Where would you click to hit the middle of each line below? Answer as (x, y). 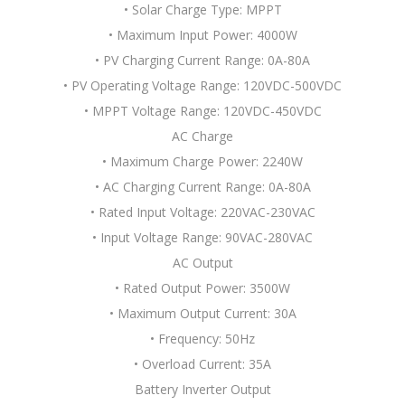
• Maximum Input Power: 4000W (202, 35)
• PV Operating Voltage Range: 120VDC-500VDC (202, 85)
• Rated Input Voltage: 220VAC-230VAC (202, 212)
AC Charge (202, 136)
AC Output (202, 263)
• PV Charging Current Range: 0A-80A (202, 60)
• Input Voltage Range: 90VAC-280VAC (202, 237)
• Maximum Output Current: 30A (202, 313)
